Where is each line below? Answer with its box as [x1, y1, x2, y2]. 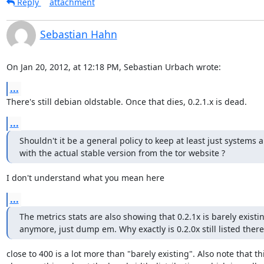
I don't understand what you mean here [6, 172, 164, 183]
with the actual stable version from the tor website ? [19, 147, 225, 159]
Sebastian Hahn [39, 27, 117, 41]
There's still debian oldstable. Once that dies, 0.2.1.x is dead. [6, 96, 247, 107]
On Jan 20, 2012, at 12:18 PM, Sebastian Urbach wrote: [6, 61, 221, 72]
